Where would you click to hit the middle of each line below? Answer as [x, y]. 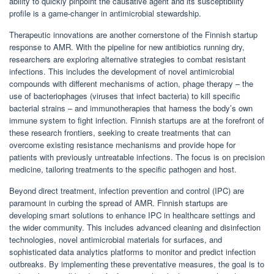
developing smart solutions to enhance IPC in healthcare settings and [132, 215]
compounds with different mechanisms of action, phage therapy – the [131, 84]
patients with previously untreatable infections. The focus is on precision [137, 157]
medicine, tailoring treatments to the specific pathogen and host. [123, 169]
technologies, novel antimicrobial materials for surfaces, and [116, 240]
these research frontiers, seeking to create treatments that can [120, 133]
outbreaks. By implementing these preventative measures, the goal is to [137, 264]
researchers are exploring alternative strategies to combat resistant [128, 59]
